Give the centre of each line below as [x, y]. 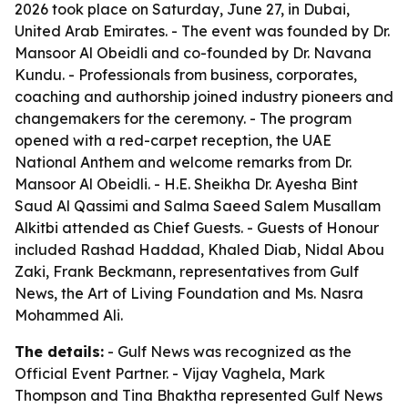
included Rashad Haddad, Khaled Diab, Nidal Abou [199, 250]
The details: [59, 352]
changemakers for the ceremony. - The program [183, 118]
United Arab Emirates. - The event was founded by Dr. [202, 31]
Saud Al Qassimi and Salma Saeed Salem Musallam [198, 206]
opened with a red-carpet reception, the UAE [173, 140]
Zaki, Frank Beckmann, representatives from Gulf [187, 271]
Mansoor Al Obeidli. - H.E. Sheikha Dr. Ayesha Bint [186, 184]
